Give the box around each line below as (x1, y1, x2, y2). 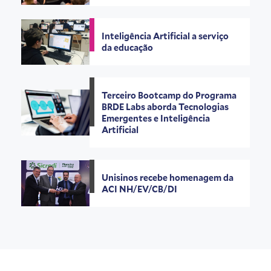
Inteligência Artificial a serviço (102, 30, 229, 42)
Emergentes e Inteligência (102, 113, 211, 125)
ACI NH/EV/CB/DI (102, 183, 178, 195)
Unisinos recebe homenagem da (102, 172, 234, 184)
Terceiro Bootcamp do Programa (102, 90, 237, 102)
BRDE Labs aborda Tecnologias (102, 101, 229, 113)
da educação (102, 42, 154, 54)
